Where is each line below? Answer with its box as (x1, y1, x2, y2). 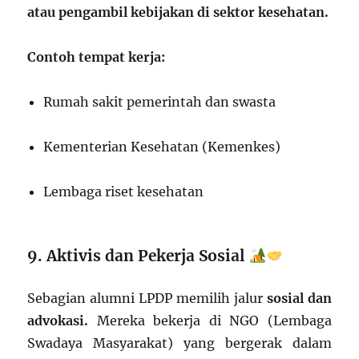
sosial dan (266, 289, 332, 306)
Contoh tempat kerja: (27, 48, 166, 65)
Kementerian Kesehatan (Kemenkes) (43, 138, 281, 155)
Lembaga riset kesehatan (43, 183, 204, 200)
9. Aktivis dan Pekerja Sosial (27, 245, 245, 265)
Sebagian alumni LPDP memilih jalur (27, 289, 267, 306)
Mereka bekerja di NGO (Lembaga (88, 312, 332, 329)
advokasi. (27, 312, 89, 329)
